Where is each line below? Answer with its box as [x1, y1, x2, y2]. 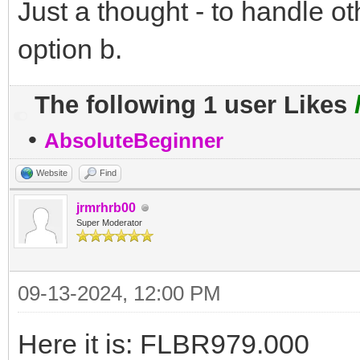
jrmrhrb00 [76, 201, 136, 215]
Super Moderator [76, 218, 142, 227]
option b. [18, 34, 122, 64]
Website [36, 168, 67, 178]
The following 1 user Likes [35, 91, 354, 119]
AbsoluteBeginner [44, 129, 223, 153]
